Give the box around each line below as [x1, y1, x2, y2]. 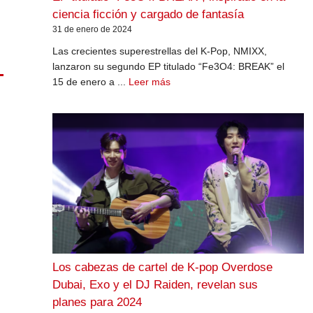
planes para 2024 [52, 296, 142, 310]
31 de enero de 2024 [52, 24, 132, 34]
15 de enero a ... [52, 76, 129, 87]
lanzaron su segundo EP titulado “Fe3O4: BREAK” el [52, 61, 284, 72]
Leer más [128, 76, 170, 87]
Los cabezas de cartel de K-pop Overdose [52, 261, 272, 275]
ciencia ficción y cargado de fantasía [52, 8, 244, 21]
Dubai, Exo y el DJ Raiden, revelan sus [52, 278, 258, 292]
